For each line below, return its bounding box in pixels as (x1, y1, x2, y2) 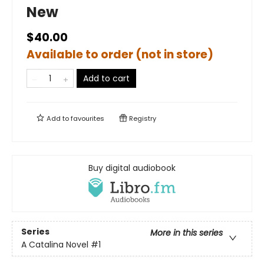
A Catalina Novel (21, 239, 88, 251)
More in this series (150, 227, 223, 239)
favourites (71, 114, 104, 124)
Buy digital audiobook (88, 162, 176, 174)
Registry (127, 114, 156, 124)
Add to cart (83, 72, 130, 85)
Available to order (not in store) (27, 47, 213, 63)
